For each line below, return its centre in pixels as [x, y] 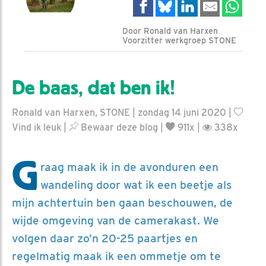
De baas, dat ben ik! [94, 88]
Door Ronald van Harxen [170, 31]
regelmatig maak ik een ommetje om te [116, 256]
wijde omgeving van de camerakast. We [115, 220]
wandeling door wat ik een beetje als [136, 185]
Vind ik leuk [37, 127]
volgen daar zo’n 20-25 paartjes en [105, 238]
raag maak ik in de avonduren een [129, 167]
